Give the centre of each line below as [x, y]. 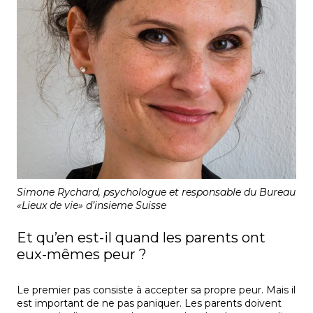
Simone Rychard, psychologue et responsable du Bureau [156, 192]
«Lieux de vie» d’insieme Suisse [92, 206]
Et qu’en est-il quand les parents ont [141, 238]
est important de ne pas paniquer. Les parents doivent [149, 304]
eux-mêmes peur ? [82, 255]
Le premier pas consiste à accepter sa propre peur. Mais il [156, 290]
